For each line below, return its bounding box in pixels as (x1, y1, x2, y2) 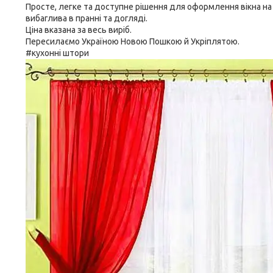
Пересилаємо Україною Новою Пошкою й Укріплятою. (26, 37, 239, 46)
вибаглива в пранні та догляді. (26, 13, 147, 23)
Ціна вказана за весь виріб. (26, 25, 132, 35)
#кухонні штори (26, 48, 89, 58)
